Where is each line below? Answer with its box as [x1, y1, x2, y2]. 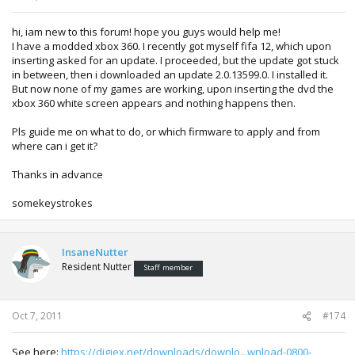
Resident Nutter [62, 259, 132, 273]
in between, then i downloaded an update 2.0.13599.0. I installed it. [12, 67, 328, 82]
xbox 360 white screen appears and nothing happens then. [12, 95, 296, 110]
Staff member [144, 261, 193, 273]
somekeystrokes [12, 195, 93, 210]
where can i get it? [12, 138, 97, 153]
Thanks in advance [12, 166, 103, 181]
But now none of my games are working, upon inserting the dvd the [12, 81, 334, 96]
